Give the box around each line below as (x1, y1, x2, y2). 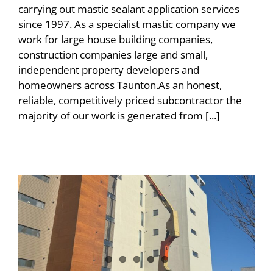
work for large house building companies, (18, 32, 213, 46)
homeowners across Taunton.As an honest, (18, 77, 222, 92)
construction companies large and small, (18, 47, 208, 62)
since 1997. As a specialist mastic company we (18, 16, 236, 31)
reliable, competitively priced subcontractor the (18, 93, 242, 107)
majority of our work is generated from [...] (18, 108, 220, 122)
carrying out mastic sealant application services (18, 1, 239, 16)
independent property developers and (18, 62, 199, 77)
